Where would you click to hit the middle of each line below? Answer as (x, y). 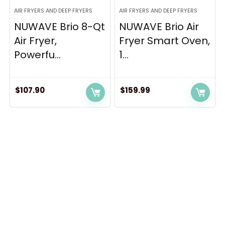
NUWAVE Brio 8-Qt (60, 27)
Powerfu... (38, 55)
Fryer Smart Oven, (165, 41)
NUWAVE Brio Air (159, 27)
